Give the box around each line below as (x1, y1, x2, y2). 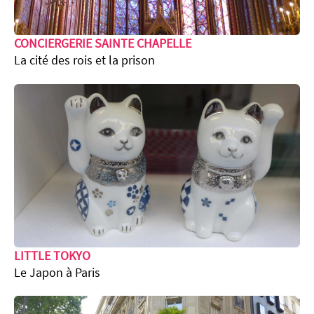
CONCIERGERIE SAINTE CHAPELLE (14, 36, 191, 52)
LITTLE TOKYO (14, 247, 90, 264)
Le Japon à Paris (14, 264, 100, 280)
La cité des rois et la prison (14, 53, 155, 69)
